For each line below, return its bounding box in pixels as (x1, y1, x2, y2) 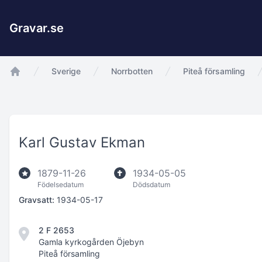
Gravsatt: (19, 195, 54, 205)
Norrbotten (111, 66, 153, 76)
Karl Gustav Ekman (19, 134, 145, 151)
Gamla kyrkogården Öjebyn (39, 237, 144, 247)
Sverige (51, 66, 81, 76)
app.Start (9, 78, 50, 89)
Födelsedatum (37, 180, 84, 189)
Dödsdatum (133, 180, 170, 189)
